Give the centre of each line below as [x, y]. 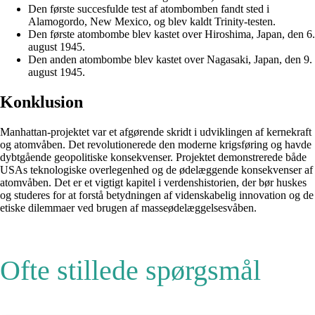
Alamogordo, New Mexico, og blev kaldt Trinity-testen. [152, 21]
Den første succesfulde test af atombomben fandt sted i [149, 8]
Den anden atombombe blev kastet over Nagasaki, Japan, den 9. [170, 59]
